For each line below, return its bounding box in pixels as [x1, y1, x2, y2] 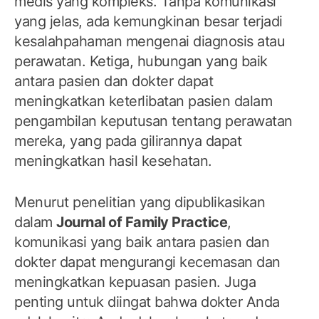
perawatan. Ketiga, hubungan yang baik [14, 53, 268, 70]
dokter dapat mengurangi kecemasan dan [14, 253, 281, 271]
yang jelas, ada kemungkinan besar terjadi [14, 13, 283, 31]
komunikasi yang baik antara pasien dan [14, 234, 269, 251]
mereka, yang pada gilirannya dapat [14, 132, 241, 150]
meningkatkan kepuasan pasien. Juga [14, 273, 256, 291]
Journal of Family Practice [56, 214, 227, 231]
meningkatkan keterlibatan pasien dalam [14, 93, 272, 110]
